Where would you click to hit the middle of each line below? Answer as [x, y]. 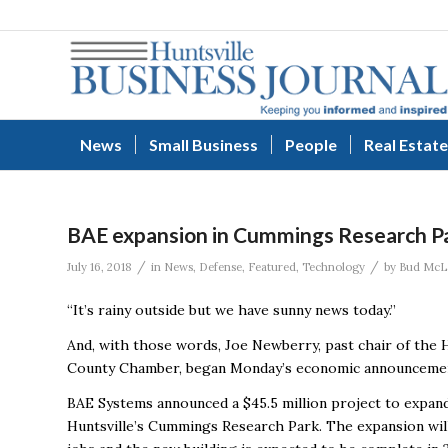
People [311, 144]
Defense [220, 267]
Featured [272, 267]
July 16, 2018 [99, 267]
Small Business [203, 144]
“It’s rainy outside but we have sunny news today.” [231, 309]
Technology [333, 267]
